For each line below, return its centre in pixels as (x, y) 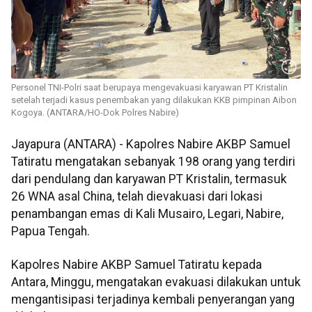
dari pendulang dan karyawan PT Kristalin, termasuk (149, 179)
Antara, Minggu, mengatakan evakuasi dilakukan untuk (156, 282)
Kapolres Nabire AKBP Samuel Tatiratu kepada (136, 264)
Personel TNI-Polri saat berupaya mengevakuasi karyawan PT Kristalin (149, 88)
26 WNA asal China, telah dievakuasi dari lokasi (137, 197)
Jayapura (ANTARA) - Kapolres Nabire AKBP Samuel (151, 145)
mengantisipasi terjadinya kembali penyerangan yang (153, 299)
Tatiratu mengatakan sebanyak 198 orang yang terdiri (153, 162)
